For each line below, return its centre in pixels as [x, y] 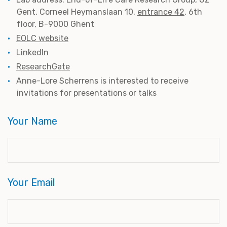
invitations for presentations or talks [87, 93]
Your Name [32, 121]
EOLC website [42, 39]
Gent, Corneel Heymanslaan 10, [77, 12]
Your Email [31, 183]
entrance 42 [161, 12]
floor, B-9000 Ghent [55, 24]
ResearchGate [43, 67]
